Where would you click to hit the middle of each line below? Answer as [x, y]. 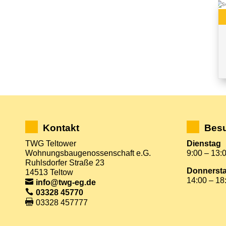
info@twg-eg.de [66, 182]
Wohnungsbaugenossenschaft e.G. [88, 153]
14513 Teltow [49, 172]
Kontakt [61, 128]
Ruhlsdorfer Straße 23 [65, 162]
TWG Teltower [51, 143]
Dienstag [204, 143]
